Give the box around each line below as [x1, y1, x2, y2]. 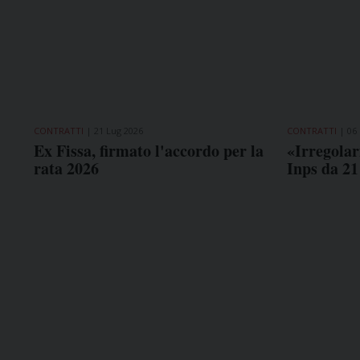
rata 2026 [34, 156, 99, 180]
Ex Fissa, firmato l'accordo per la [34, 138, 264, 162]
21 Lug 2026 [94, 124, 143, 137]
